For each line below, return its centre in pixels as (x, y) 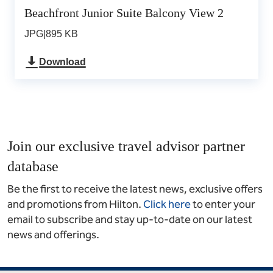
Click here (167, 204)
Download (62, 62)
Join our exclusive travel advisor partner (126, 146)
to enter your (224, 204)
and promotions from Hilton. (74, 204)
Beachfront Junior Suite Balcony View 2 (124, 13)
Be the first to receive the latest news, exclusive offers (135, 189)
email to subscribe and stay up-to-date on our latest (130, 219)
